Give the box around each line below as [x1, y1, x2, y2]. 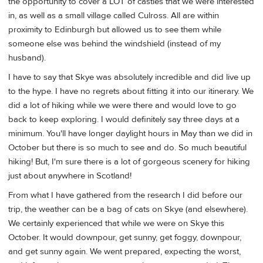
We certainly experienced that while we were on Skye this [8, 218, 224, 230]
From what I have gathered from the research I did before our [8, 190, 242, 201]
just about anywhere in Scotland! [8, 170, 131, 182]
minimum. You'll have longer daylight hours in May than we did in [8, 128, 252, 140]
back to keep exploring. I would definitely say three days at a [8, 114, 240, 126]
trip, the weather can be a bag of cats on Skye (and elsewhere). [8, 204, 248, 215]
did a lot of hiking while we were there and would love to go [8, 100, 237, 112]
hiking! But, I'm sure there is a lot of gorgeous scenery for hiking [8, 156, 250, 168]
